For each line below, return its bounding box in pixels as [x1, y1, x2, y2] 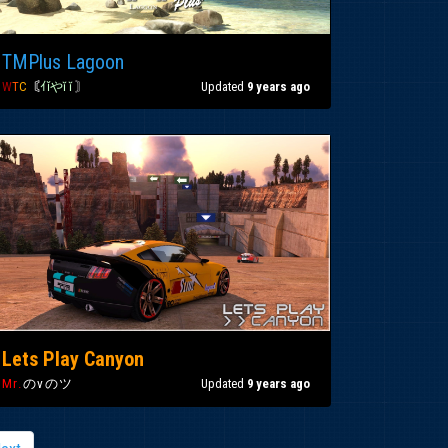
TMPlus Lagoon [2, 50, 124, 74]
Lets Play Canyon [2, 346, 144, 371]
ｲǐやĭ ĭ [40, 79, 75, 94]
